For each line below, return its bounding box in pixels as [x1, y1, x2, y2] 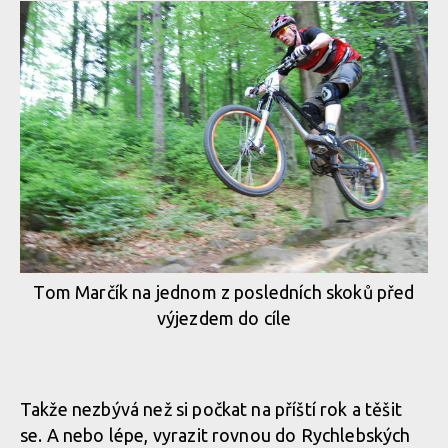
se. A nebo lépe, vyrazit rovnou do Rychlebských [20, 425, 411, 446]
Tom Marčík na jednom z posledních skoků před [33, 282, 415, 303]
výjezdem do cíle [156, 308, 292, 329]
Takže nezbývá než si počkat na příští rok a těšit [20, 399, 402, 420]
